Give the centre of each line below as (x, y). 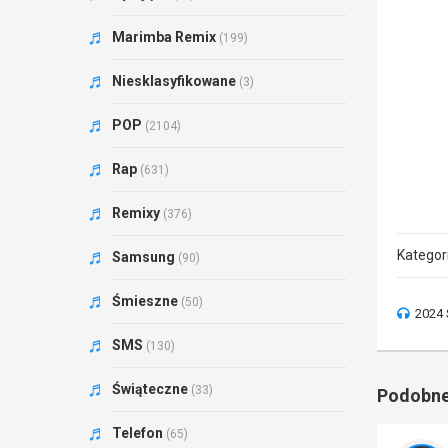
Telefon (137, 433)
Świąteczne (150, 389)
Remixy (136, 213)
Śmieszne (145, 301)
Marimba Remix (164, 37)
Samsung (143, 257)
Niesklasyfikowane (174, 81)
